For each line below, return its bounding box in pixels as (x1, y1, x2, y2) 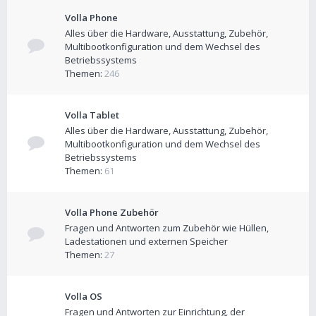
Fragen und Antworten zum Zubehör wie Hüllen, (65, 221, 269, 234)
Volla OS (65, 290, 102, 303)
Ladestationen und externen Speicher (65, 235, 228, 248)
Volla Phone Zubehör (65, 206, 159, 219)
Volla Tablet (65, 109, 119, 121)
